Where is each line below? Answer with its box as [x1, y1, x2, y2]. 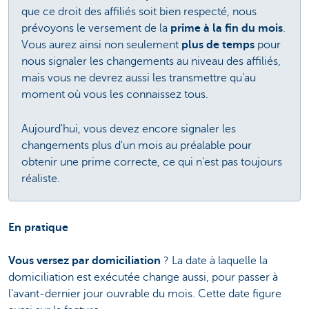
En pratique [8, 221, 68, 235]
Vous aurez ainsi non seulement [21, 38, 181, 51]
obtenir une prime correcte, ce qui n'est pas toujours [21, 155, 282, 168]
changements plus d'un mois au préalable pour [21, 139, 252, 152]
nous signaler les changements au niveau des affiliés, [21, 54, 281, 68]
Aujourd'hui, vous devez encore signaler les [21, 122, 236, 135]
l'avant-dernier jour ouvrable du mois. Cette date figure [8, 288, 281, 301]
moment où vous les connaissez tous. [21, 88, 208, 101]
